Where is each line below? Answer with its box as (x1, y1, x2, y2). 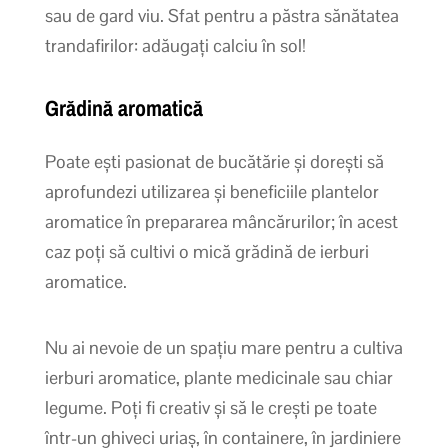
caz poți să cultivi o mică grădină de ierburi (44, 239, 369, 263)
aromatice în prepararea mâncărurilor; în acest (44, 209, 398, 233)
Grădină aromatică (44, 92, 203, 123)
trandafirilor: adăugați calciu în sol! (44, 33, 306, 57)
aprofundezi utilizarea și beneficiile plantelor (44, 179, 379, 203)
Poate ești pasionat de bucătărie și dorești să (44, 149, 384, 173)
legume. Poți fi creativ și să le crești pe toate (44, 395, 377, 419)
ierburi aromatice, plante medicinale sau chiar (44, 365, 393, 389)
